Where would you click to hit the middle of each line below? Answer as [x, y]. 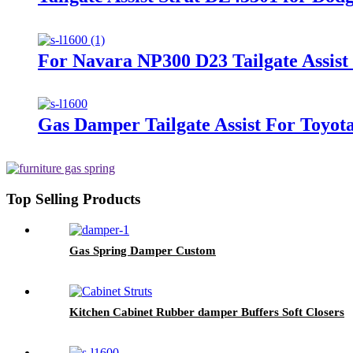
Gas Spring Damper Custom [143, 250]
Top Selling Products [73, 199]
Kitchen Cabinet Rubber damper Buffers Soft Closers [207, 312]
